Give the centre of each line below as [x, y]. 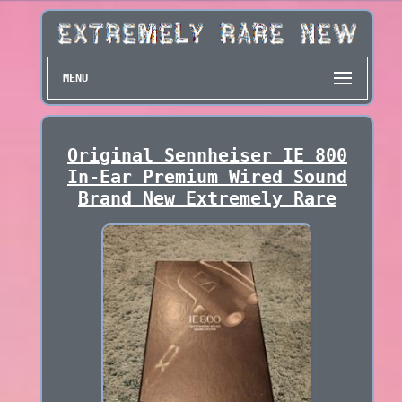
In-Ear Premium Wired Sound [207, 177]
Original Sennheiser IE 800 [207, 156]
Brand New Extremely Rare [207, 199]
